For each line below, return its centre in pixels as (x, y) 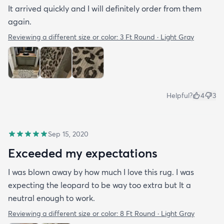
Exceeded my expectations (83, 153)
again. (20, 21)
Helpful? (179, 95)
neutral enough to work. (51, 198)
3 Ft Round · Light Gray (157, 37)
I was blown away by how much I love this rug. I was (101, 172)
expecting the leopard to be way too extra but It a (99, 185)
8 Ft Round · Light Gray (157, 213)
